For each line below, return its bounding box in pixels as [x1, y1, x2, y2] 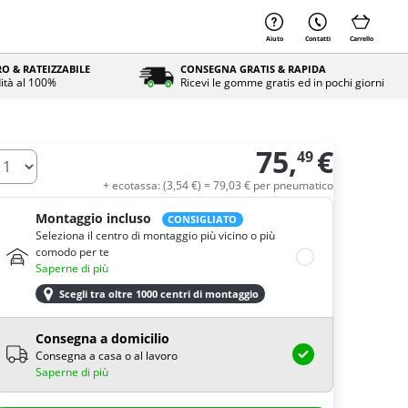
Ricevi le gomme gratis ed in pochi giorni [179, 75, 384, 90]
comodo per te [36, 244, 109, 260]
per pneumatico [253, 178, 333, 193]
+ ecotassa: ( [103, 178, 167, 193]
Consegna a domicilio [36, 329, 169, 347]
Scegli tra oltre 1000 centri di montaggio [59, 287, 260, 301]
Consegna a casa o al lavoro [36, 347, 178, 363]
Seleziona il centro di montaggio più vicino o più [36, 228, 275, 243]
